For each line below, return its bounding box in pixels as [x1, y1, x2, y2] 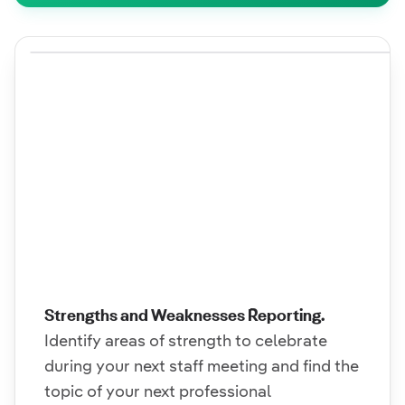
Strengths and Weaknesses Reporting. [44, 306, 325, 325]
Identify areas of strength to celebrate [44, 331, 327, 350]
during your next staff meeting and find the [44, 356, 359, 375]
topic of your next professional [44, 381, 271, 400]
